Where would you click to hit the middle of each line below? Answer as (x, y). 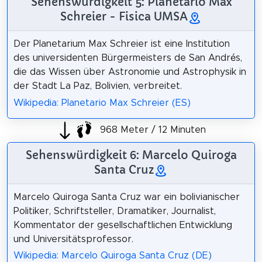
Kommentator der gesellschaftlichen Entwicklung (123, 225)
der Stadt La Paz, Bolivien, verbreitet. (97, 86)
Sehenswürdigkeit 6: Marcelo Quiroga (131, 155)
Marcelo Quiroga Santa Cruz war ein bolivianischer (126, 197)
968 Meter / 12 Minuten (151, 130)
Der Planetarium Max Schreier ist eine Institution (121, 44)
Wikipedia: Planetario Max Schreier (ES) (102, 103)
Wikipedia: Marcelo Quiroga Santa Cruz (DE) (112, 256)
